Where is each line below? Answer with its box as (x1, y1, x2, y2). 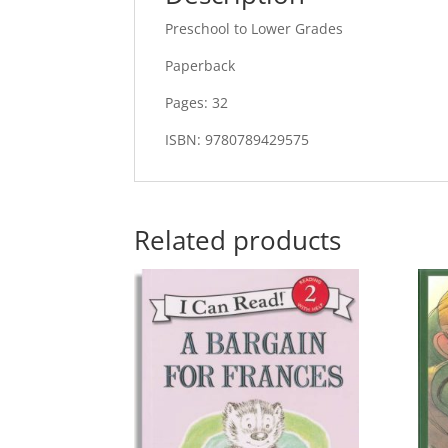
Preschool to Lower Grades (165, 18, 344, 38)
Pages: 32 (165, 92, 229, 112)
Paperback (165, 55, 236, 75)
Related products (134, 221, 342, 258)
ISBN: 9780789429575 (165, 129, 310, 149)
